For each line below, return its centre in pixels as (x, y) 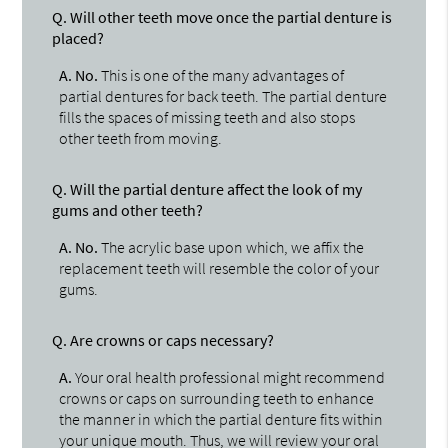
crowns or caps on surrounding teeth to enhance (217, 397)
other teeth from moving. (141, 137)
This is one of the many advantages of (221, 74)
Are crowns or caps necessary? (171, 339)
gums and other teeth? (128, 209)
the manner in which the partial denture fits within (221, 418)
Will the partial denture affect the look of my (215, 188)
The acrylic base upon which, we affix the (231, 246)
